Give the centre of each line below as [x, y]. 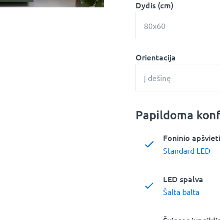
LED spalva [183, 179]
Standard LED [187, 151]
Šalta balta [181, 192]
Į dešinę [157, 78]
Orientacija [156, 57]
